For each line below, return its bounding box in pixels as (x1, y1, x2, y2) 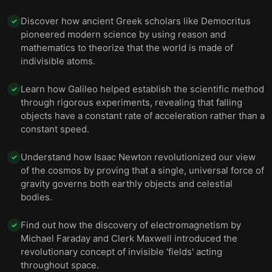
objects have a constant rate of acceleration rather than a (21, 110, 265, 121)
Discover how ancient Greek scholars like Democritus (21, 15, 251, 27)
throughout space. (21, 259, 99, 271)
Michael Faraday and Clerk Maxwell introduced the (21, 233, 237, 244)
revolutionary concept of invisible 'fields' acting (21, 246, 222, 257)
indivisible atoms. (21, 55, 95, 67)
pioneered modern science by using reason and (21, 29, 226, 40)
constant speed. (21, 123, 89, 135)
